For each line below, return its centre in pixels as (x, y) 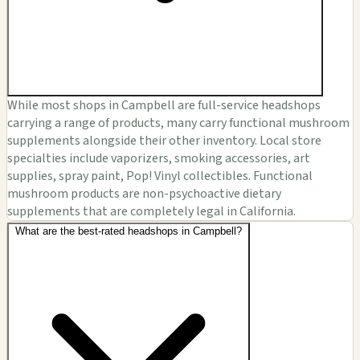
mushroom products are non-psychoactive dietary (144, 193)
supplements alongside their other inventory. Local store (164, 140)
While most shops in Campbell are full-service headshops (164, 105)
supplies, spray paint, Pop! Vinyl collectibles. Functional (160, 176)
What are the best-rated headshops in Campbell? (129, 231)
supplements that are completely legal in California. (151, 211)
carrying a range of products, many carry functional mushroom (178, 123)
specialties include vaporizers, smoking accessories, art (159, 158)
